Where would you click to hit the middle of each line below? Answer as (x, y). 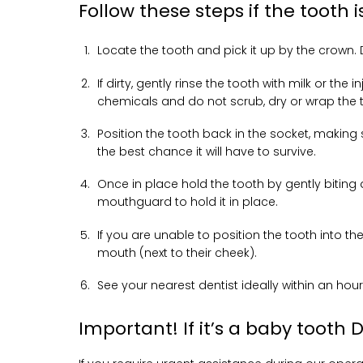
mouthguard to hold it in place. (188, 202)
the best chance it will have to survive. (207, 152)
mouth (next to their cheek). (177, 252)
